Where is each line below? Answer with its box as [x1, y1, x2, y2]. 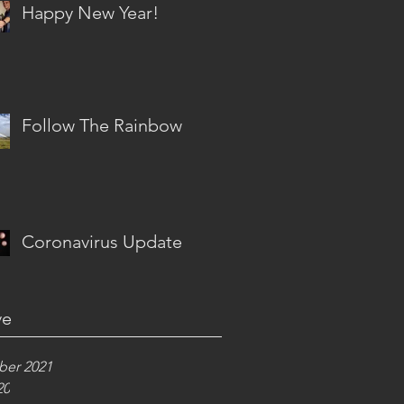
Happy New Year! [22, 2, 159, 23]
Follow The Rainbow [22, 115, 182, 136]
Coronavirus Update [22, 231, 182, 252]
